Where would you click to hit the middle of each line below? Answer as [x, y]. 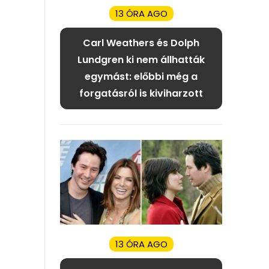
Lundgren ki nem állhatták [141, 60]
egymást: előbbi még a [141, 77]
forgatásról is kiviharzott [141, 94]
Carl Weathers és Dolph [141, 43]
